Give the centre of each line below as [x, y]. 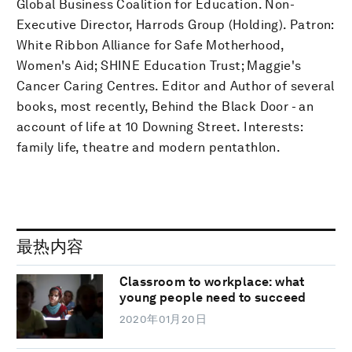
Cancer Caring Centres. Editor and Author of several [176, 86]
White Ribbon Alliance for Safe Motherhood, [150, 45]
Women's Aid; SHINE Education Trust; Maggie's [159, 65]
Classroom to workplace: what [212, 282]
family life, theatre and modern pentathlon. [149, 147]
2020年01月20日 [163, 319]
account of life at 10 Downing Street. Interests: [160, 126]
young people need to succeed [213, 298]
